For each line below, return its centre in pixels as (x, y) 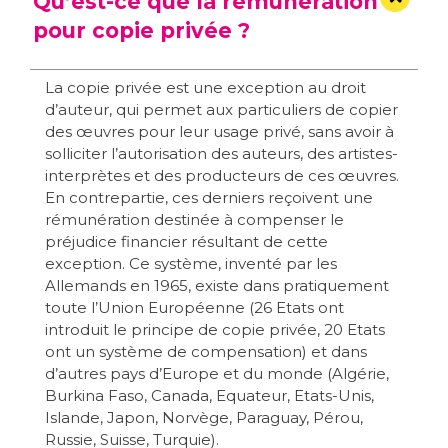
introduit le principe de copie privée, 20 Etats (215, 330)
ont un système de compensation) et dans (206, 352)
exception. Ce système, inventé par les (191, 264)
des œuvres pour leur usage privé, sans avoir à (219, 132)
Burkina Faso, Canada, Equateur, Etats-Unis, (209, 396)
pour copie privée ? (142, 31)
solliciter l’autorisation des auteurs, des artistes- (221, 154)
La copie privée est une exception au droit (205, 88)
